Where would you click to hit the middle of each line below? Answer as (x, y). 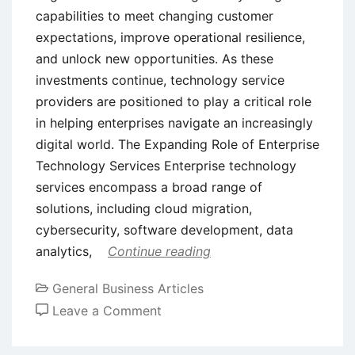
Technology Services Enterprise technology (166, 166)
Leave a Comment (107, 311)
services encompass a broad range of (149, 187)
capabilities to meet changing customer (155, 16)
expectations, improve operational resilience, (170, 37)
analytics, (66, 251)
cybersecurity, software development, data (164, 230)
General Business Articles (128, 288)
